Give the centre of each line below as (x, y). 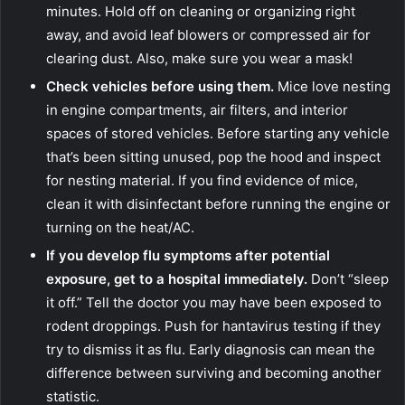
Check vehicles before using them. (160, 87)
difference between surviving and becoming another (214, 373)
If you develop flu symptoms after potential (188, 256)
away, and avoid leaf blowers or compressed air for (208, 35)
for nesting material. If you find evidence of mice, (202, 181)
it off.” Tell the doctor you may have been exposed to (214, 303)
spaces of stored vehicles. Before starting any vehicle (218, 134)
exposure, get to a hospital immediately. (177, 279)
